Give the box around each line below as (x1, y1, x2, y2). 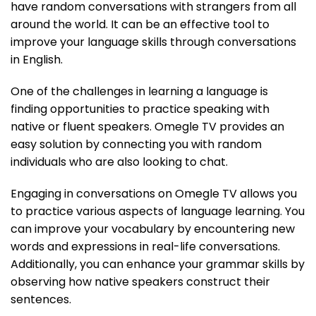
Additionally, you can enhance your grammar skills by (11, 255, 305, 272)
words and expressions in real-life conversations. (11, 238, 280, 255)
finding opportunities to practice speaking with (11, 100, 269, 117)
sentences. (11, 291, 71, 308)
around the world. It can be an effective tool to (11, 16, 269, 32)
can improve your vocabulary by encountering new (11, 220, 295, 237)
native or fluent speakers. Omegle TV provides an (11, 118, 284, 135)
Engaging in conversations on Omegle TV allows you (11, 185, 297, 202)
